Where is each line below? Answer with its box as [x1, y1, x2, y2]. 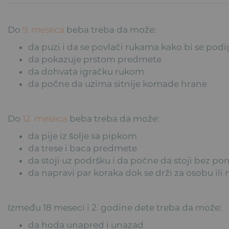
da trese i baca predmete [28, 143, 138, 153]
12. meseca [22, 113, 68, 124]
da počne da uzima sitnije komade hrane [28, 78, 208, 89]
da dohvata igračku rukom [28, 66, 145, 77]
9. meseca [22, 24, 65, 35]
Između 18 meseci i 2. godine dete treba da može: [8, 202, 222, 213]
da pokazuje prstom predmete [28, 54, 162, 64]
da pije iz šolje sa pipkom [28, 130, 138, 141]
